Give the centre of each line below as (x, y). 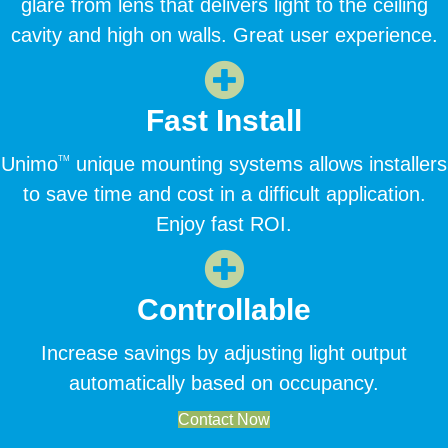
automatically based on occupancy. (224, 382)
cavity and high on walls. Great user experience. (224, 34)
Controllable (224, 309)
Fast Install (224, 120)
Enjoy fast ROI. (224, 223)
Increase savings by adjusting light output (224, 352)
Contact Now (224, 419)
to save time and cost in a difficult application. (224, 193)
